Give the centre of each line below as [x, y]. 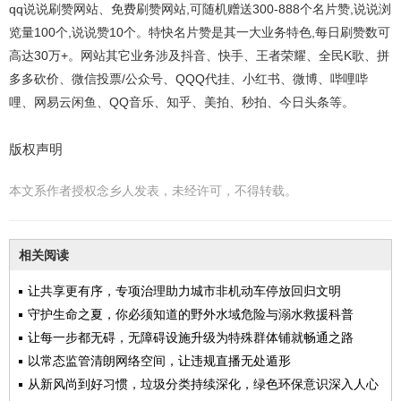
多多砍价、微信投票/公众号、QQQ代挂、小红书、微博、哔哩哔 [188, 79]
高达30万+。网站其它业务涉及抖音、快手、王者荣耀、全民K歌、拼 [199, 55]
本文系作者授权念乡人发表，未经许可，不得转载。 [153, 191]
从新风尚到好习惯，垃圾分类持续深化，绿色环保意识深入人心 [203, 384]
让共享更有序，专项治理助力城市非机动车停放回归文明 [184, 291]
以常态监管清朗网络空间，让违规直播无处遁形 [159, 361]
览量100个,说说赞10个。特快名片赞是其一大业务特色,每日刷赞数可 [200, 32]
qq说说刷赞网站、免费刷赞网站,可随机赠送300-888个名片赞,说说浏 [200, 9]
